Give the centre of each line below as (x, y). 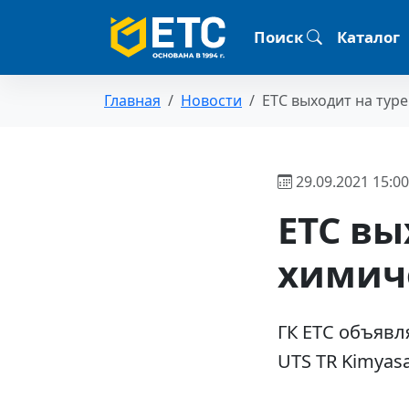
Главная (132, 101)
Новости (211, 101)
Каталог (368, 37)
